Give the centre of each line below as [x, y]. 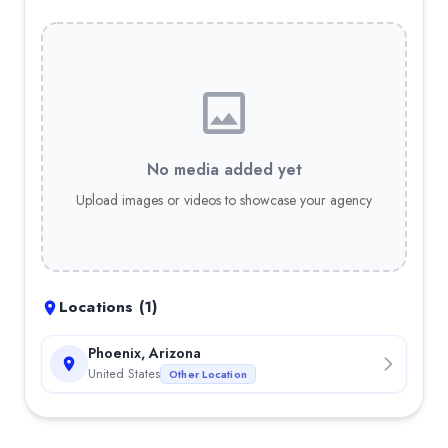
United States [124, 373]
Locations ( [101, 307]
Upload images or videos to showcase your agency [224, 199]
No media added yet [224, 169]
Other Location [208, 374]
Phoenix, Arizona [144, 353]
